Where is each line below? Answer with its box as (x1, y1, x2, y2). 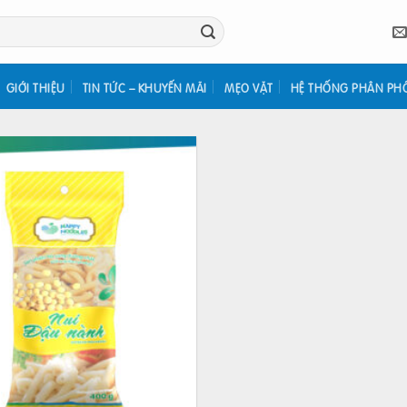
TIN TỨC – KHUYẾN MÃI (82, 79, 207, 96)
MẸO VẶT (224, 79, 273, 96)
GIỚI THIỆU (5, 79, 65, 96)
